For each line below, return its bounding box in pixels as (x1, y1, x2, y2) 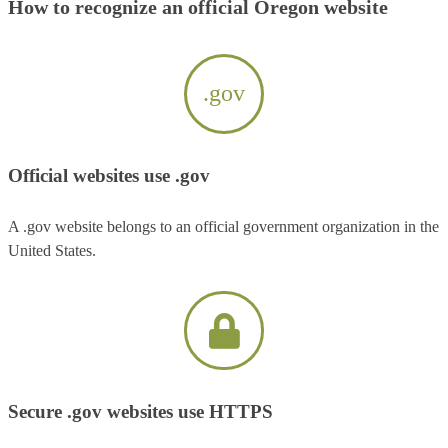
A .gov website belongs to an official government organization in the (8, 217, 439, 235)
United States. (8, 241, 96, 259)
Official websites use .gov (8, 164, 210, 186)
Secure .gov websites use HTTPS (8, 401, 273, 423)
